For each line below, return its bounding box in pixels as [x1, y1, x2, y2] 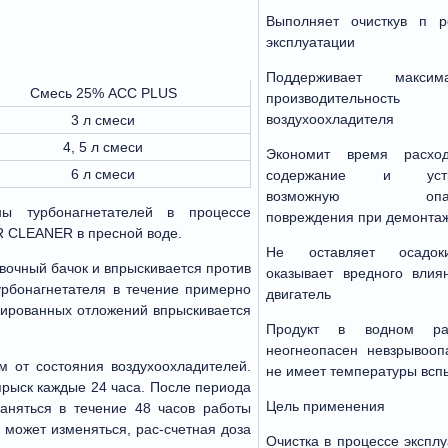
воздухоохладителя [266, 110, 394, 127]
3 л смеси [71, 111, 135, 128]
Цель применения [266, 397, 385, 414]
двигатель [266, 285, 331, 302]
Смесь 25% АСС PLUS [29, 84, 177, 101]
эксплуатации [266, 33, 355, 50]
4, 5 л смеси [63, 138, 143, 155]
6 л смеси [71, 165, 135, 182]
